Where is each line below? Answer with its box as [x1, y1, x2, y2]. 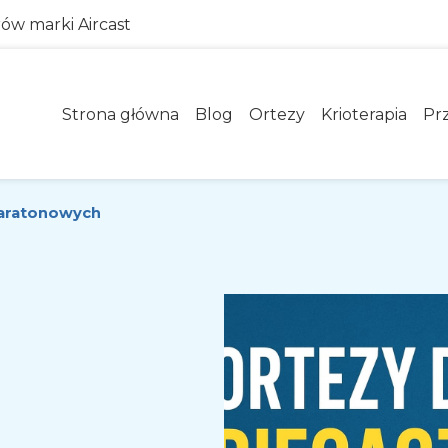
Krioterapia [321, 104, 407, 124]
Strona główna [62, 104, 179, 124]
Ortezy [249, 104, 305, 124]
